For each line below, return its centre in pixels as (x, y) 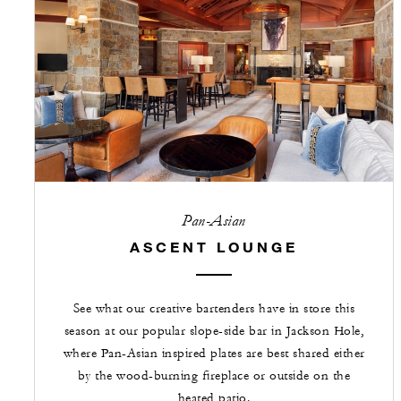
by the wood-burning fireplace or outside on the (214, 375)
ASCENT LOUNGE (214, 246)
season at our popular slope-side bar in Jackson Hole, (214, 331)
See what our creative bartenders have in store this (214, 308)
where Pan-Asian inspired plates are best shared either (214, 353)
